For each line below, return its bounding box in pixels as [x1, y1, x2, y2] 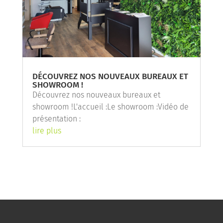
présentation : [32, 113, 81, 123]
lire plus [32, 125, 61, 135]
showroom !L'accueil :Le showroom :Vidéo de [32, 102, 189, 111]
